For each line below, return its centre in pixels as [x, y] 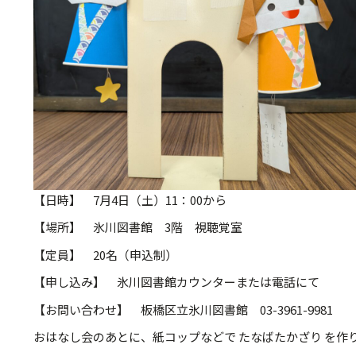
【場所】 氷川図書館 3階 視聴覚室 [137, 227]
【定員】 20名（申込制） [105, 254]
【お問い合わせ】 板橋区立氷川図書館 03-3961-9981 [183, 309]
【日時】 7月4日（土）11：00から [130, 199]
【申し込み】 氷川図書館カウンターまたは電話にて [176, 282]
